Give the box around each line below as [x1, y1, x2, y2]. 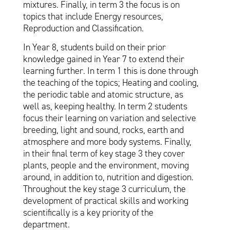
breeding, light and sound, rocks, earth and [23, 124, 184, 137]
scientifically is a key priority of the [23, 206, 154, 219]
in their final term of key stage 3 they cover [23, 147, 185, 160]
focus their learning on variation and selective [23, 112, 196, 125]
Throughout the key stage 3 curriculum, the [23, 183, 186, 196]
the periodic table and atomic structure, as [23, 88, 183, 101]
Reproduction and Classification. [23, 22, 144, 34]
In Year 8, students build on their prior [23, 41, 166, 54]
